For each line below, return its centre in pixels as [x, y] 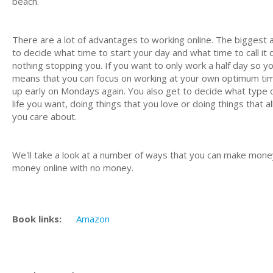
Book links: [37, 218]
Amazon [93, 218]
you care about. [44, 116]
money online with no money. [73, 167]
